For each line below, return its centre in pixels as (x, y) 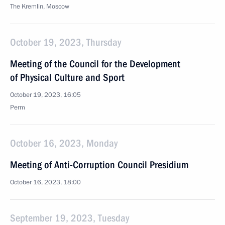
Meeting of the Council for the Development (95, 64)
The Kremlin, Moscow (40, 7)
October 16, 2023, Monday (64, 143)
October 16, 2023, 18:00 (45, 182)
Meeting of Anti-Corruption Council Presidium (99, 165)
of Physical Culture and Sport (67, 77)
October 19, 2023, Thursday (66, 42)
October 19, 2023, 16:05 (45, 95)
